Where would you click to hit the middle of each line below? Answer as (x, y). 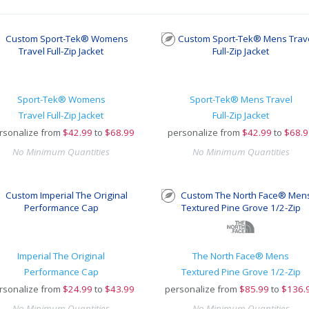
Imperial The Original (61, 256)
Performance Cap (61, 272)
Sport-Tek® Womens (61, 99)
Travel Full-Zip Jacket (61, 115)
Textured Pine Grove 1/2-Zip (241, 272)
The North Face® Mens (241, 256)
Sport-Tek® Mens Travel (241, 99)
